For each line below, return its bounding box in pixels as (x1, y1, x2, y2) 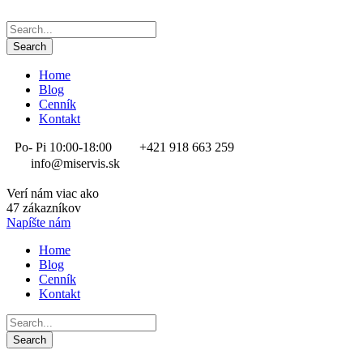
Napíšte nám (6, 216, 70, 229)
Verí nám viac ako (6, 186, 99, 200)
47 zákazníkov (6, 201, 81, 215)
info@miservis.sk (31, 156, 120, 170)
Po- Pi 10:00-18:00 (15, 140, 115, 154)
